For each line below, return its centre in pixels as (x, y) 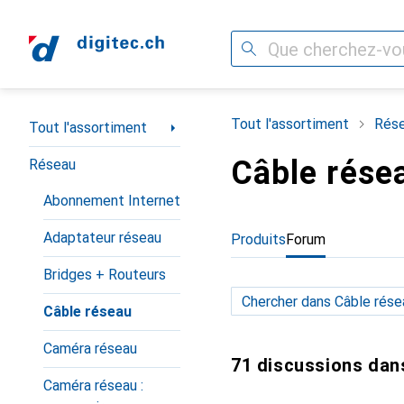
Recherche (264, 48)
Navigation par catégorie (107, 120)
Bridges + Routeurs (105, 275)
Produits (258, 239)
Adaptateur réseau (102, 238)
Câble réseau (87, 312)
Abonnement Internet (112, 201)
